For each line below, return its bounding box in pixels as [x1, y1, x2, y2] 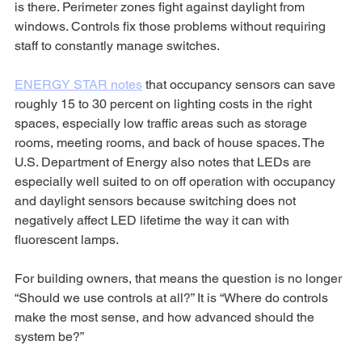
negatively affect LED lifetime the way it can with [15, 212, 293, 228]
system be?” [15, 328, 84, 344]
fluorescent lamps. [15, 231, 119, 247]
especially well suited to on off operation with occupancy [15, 173, 339, 189]
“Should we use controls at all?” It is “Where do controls [15, 289, 331, 305]
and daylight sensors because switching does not [15, 192, 299, 208]
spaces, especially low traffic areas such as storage [15, 115, 310, 131]
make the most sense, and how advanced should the [15, 309, 318, 325]
